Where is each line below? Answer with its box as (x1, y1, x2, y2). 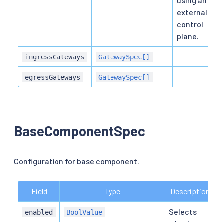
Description (170, 186, 210, 196)
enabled (25, 208, 53, 216)
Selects (169, 206, 197, 216)
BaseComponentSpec (14, 122, 145, 139)
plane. (177, 31, 199, 41)
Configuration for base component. (14, 156, 139, 166)
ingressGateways (25, 53, 85, 61)
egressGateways (25, 73, 81, 81)
